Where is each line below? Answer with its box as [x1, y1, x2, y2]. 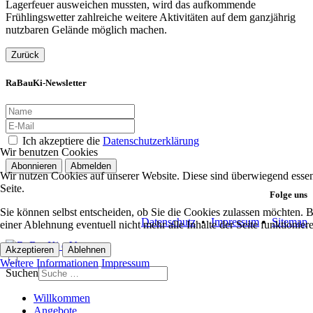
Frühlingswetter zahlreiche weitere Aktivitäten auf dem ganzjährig [6, 11, 296, 24]
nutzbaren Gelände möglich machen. [6, 24, 167, 36]
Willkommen [34, 291, 90, 304]
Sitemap [272, 215, 307, 228]
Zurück [11, 50, 39, 61]
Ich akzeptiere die [20, 135, 103, 147]
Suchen [6, 266, 38, 279]
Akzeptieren [6, 244, 54, 255]
